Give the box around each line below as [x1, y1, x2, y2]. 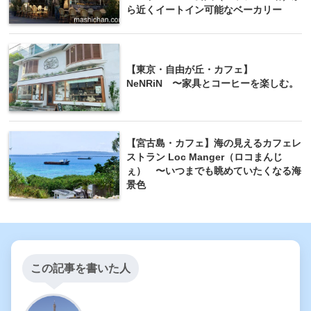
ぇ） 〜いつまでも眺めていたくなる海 [126, 165, 301, 176]
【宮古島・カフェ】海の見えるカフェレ [126, 137, 301, 149]
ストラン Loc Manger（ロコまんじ [126, 151, 283, 162]
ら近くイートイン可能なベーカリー [126, 4, 282, 15]
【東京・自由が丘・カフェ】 [126, 64, 253, 75]
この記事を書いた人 [31, 262, 131, 275]
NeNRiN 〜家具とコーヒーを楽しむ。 [126, 78, 299, 89]
